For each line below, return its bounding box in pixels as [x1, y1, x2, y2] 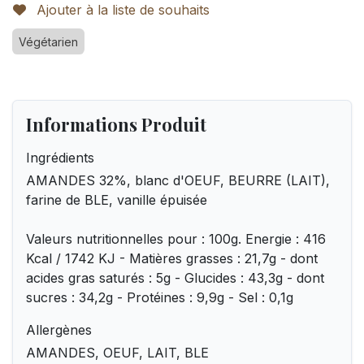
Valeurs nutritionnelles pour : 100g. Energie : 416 [26, 231, 326, 247]
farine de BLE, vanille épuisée [26, 192, 207, 208]
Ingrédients [26, 149, 94, 166]
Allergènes [26, 322, 92, 338]
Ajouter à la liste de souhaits [37, 2, 210, 18]
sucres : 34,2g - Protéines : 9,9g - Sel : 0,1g [26, 289, 293, 305]
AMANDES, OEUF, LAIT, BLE [26, 344, 209, 361]
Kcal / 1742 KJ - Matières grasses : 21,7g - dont [26, 250, 318, 266]
